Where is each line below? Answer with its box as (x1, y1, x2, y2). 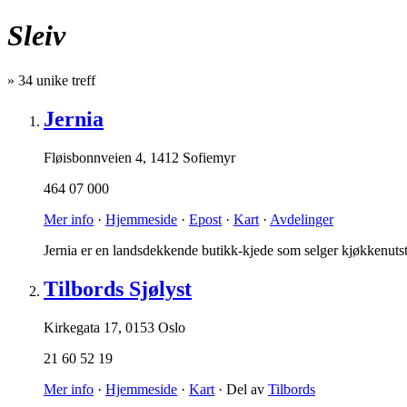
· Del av (214, 381, 268, 397)
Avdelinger (270, 211, 333, 227)
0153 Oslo (125, 319, 185, 335)
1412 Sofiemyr (150, 149, 235, 165)
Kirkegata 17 (44, 319, 118, 335)
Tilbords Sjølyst (44, 276, 192, 301)
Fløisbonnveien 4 (44, 149, 143, 165)
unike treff (33, 72, 95, 88)
